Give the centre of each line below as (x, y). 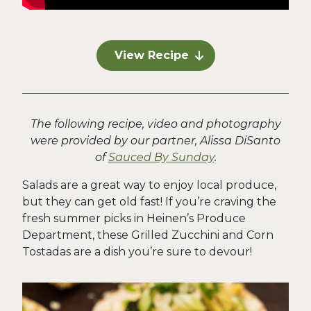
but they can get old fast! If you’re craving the (149, 202)
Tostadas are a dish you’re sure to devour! (137, 252)
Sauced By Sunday (161, 157)
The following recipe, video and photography (155, 124)
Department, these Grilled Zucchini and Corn (148, 235)
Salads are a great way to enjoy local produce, (149, 185)
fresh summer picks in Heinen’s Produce (134, 218)
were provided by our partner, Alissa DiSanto (155, 141)
